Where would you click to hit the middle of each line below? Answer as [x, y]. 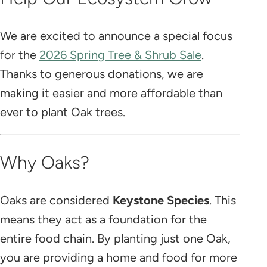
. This [223, 200]
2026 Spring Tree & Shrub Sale [120, 55]
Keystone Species [161, 200]
